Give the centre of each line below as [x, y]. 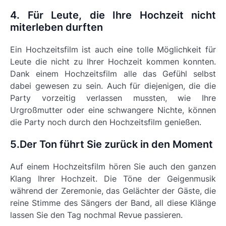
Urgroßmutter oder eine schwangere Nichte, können [113, 110]
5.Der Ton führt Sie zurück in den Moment [111, 144]
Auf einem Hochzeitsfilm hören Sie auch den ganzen [113, 166]
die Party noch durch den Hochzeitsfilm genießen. [106, 122]
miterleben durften [56, 27]
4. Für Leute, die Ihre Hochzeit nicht [113, 15]
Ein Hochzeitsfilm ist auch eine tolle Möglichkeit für [113, 49]
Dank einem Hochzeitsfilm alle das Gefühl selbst [113, 74]
